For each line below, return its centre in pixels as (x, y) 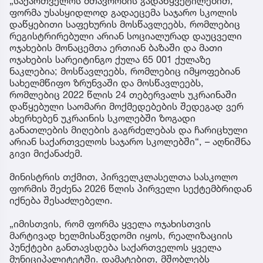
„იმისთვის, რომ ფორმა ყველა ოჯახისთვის (110, 223)
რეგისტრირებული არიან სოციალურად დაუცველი (126, 36)
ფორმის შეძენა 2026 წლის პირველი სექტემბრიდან (131, 188)
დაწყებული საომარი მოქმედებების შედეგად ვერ (127, 106)
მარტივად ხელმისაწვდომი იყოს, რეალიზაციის (121, 235)
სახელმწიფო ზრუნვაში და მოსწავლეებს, (107, 82)
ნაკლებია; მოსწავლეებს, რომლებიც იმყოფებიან (125, 71)
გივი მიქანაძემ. (46, 153)
